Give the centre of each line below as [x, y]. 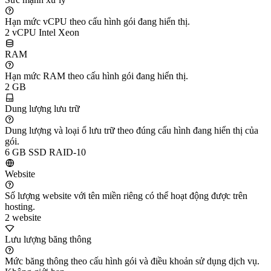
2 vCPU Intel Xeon [42, 32]
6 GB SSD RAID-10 [45, 152]
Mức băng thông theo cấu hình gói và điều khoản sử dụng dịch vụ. [132, 261]
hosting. [20, 206]
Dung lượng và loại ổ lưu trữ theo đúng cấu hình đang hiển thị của [132, 130]
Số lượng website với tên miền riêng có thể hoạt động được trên [126, 195]
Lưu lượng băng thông [48, 239]
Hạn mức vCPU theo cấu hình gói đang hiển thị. [97, 21]
